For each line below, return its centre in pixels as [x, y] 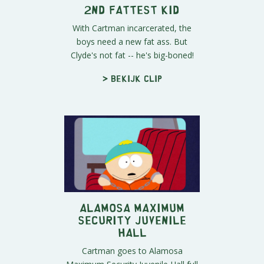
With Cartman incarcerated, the [132, 28]
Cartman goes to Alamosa [132, 250]
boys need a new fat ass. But [132, 42]
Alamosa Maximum [132, 207]
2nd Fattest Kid [132, 9]
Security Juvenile [132, 219]
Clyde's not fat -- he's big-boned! [132, 55]
